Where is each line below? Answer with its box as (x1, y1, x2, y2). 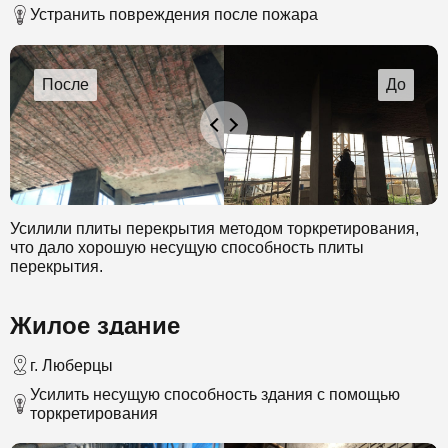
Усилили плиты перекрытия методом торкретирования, (10, 220, 419, 238)
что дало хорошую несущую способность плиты (10, 239, 364, 257)
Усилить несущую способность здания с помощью (30, 386, 400, 404)
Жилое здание (10, 312, 180, 340)
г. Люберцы (30, 356, 113, 374)
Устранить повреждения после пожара (30, 6, 318, 24)
